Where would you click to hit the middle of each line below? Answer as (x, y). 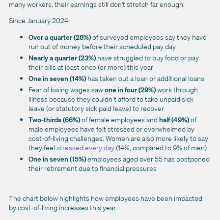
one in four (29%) (130, 89)
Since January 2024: (39, 21)
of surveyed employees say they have (149, 37)
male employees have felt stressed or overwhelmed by (111, 129)
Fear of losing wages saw (66, 89)
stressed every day (85, 147)
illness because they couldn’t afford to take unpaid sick (111, 99)
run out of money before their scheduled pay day (102, 46)
